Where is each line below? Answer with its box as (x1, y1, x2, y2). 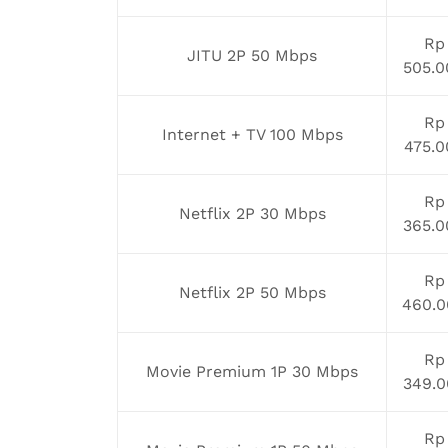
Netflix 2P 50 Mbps (178, 282, 326, 302)
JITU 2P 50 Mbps (187, 45, 317, 65)
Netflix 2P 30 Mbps (178, 203, 326, 223)
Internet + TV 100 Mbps (161, 124, 343, 144)
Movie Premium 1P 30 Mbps (146, 361, 358, 381)
